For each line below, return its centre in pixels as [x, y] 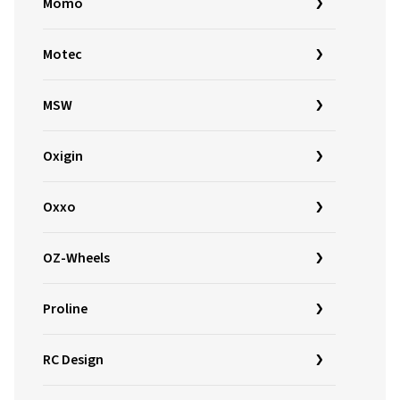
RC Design [73, 360]
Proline [65, 309]
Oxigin [63, 156]
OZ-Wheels [76, 258]
